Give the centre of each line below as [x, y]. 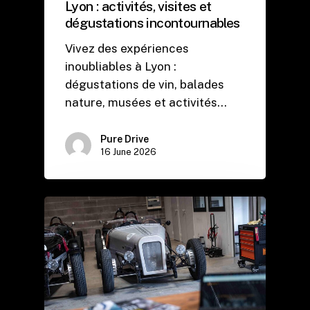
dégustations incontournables [153, 22]
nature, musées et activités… [146, 102]
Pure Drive [125, 139]
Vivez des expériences [127, 48]
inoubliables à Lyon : [121, 66]
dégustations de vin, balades [145, 84]
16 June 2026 [128, 152]
